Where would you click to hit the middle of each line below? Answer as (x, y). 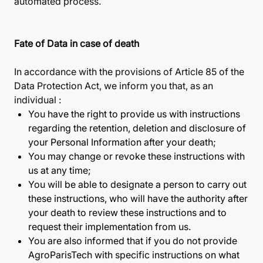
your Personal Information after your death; (122, 142)
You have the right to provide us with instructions (134, 114)
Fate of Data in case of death (77, 43)
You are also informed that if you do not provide (133, 241)
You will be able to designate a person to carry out (137, 184)
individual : (38, 100)
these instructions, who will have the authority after (138, 198)
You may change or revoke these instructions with (136, 156)
